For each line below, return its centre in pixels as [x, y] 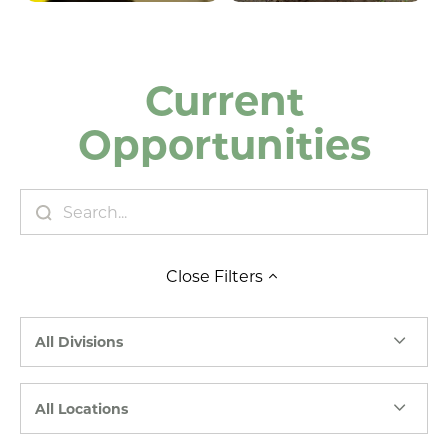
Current [224, 98]
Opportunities [224, 142]
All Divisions [79, 342]
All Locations [81, 408]
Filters [236, 275]
